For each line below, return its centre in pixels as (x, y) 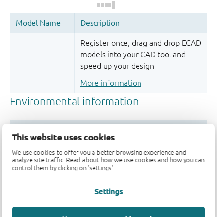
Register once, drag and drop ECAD (141, 42)
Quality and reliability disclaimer (65, 180)
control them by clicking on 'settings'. (63, 168)
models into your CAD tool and (133, 54)
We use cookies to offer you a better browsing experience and (99, 152)
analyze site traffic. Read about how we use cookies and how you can (108, 160)
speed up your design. (118, 66)
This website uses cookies (63, 137)
